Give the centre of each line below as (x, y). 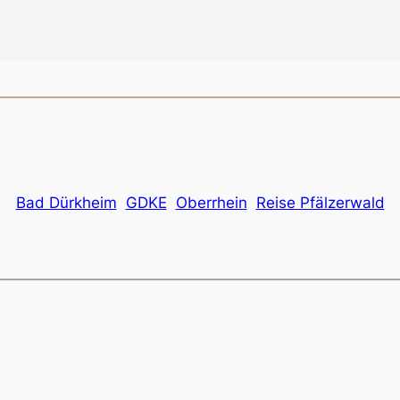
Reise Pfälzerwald (320, 202)
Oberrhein (211, 202)
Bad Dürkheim (66, 202)
